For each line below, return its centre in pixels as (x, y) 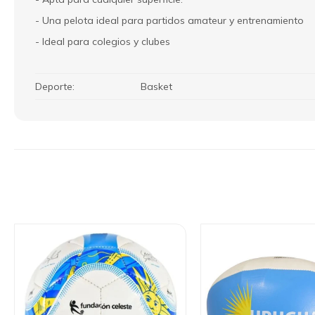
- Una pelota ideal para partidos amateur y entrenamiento (169, 20)
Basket (156, 86)
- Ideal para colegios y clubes (103, 41)
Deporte (54, 86)
